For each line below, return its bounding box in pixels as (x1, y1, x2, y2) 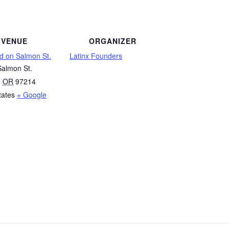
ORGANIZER (88, 35, 136, 46)
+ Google (17, 89, 47, 100)
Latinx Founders (70, 50, 122, 61)
